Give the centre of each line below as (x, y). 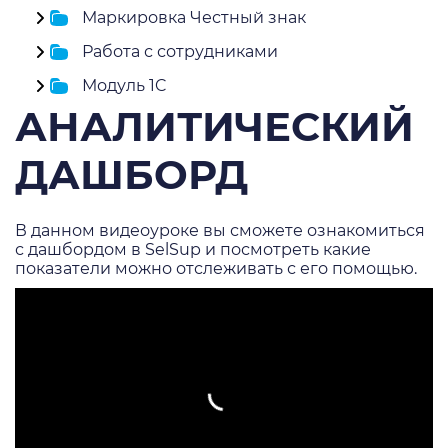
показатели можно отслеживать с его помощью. (216, 268)
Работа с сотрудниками (179, 51)
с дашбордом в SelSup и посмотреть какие (193, 249)
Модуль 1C (124, 85)
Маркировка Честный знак (193, 17)
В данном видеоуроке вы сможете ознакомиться (220, 230)
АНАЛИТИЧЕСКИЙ (214, 126)
